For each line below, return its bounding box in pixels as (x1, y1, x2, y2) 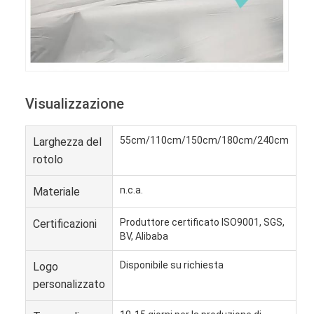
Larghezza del (33, 135, 102, 149)
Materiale (33, 184, 80, 198)
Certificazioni (33, 217, 97, 231)
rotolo (33, 152, 63, 166)
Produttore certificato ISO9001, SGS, (120, 216, 285, 228)
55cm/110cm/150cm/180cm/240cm (120, 134, 289, 146)
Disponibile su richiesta (120, 259, 224, 271)
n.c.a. (120, 184, 143, 196)
